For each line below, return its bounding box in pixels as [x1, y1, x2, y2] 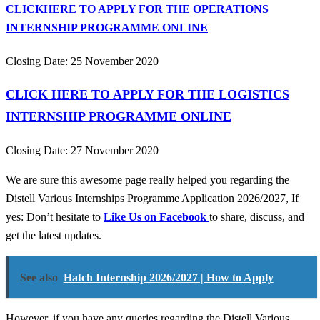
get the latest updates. [6, 229, 101, 242]
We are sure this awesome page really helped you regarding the [6, 174, 289, 186]
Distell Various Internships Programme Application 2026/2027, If [6, 192, 299, 205]
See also [19, 271, 58, 284]
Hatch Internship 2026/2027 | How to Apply [63, 271, 274, 284]
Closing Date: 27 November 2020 [6, 144, 159, 156]
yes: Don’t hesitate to [6, 211, 104, 224]
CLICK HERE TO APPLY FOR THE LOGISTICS [6, 87, 289, 102]
